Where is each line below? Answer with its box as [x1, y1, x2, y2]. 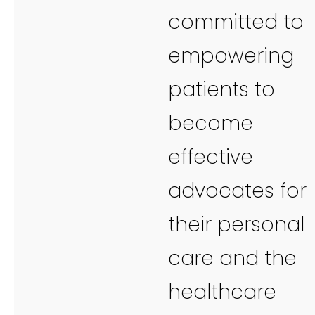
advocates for [168, 176, 307, 205]
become [168, 109, 253, 137]
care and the [168, 244, 297, 272]
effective [168, 143, 253, 171]
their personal [168, 210, 304, 238]
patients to [168, 75, 275, 103]
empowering [168, 41, 294, 70]
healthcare [168, 278, 276, 306]
